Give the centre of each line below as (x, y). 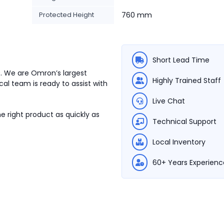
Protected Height (66, 15)
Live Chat (169, 101)
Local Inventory (179, 142)
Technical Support (184, 121)
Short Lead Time (181, 60)
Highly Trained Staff (187, 80)
